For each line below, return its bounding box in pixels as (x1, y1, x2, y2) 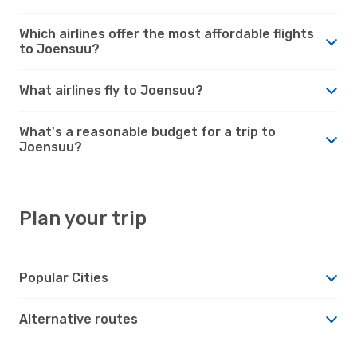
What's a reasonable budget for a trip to (19, 124, 276, 139)
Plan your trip (19, 206, 147, 229)
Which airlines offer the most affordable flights (19, 25, 314, 41)
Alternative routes (19, 311, 138, 327)
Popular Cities (19, 269, 108, 285)
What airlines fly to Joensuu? (19, 82, 203, 98)
